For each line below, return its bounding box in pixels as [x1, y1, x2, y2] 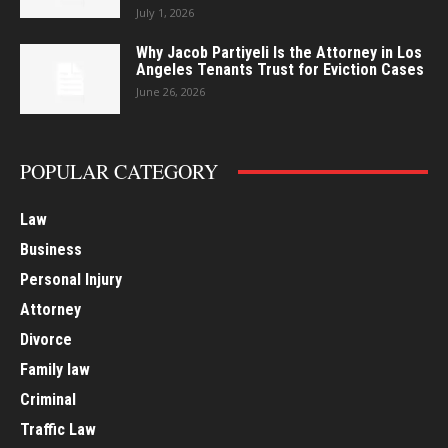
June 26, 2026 [136, 84, 205, 100]
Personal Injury [20, 270, 122, 290]
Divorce [20, 330, 72, 350]
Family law [20, 360, 90, 380]
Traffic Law [20, 420, 96, 440]
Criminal [20, 390, 76, 410]
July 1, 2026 [136, 5, 194, 21]
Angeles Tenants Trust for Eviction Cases [136, 60, 424, 80]
